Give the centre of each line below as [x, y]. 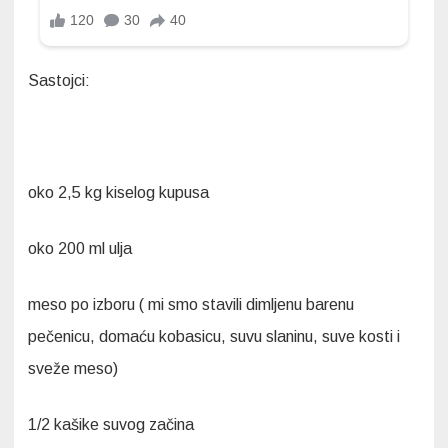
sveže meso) [73, 369]
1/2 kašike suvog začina [111, 425]
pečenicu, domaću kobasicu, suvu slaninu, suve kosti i [214, 337]
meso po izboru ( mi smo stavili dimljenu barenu [191, 305]
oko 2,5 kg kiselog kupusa [118, 193]
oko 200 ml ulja [80, 249]
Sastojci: [59, 81]
